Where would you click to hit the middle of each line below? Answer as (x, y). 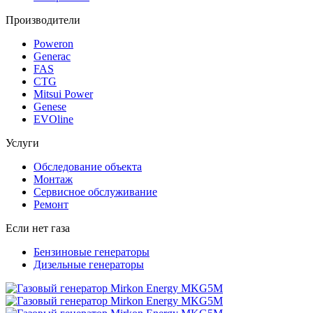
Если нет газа (38, 228)
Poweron (53, 44)
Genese (50, 107)
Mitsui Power (63, 94)
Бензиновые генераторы (92, 252)
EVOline (53, 119)
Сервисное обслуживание (95, 192)
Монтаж (53, 180)
